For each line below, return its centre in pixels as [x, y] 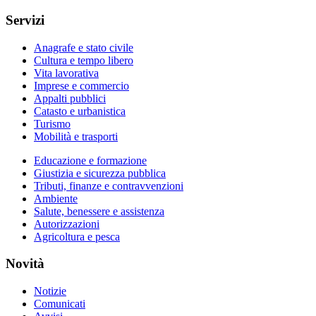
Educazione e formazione [90, 160]
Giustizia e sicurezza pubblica [100, 173]
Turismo [52, 123]
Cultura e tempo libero [84, 60]
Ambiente [56, 198]
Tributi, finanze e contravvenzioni [109, 186]
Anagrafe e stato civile [84, 47]
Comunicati [60, 304]
